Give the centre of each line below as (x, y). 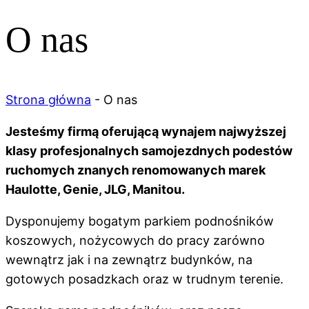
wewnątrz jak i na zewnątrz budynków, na (129, 259)
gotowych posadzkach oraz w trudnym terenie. (144, 279)
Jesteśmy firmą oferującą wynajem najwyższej (146, 131)
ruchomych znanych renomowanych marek (136, 170)
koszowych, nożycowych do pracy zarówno (135, 240)
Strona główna (48, 99)
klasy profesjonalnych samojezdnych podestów (149, 150)
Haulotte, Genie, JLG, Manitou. (95, 189)
